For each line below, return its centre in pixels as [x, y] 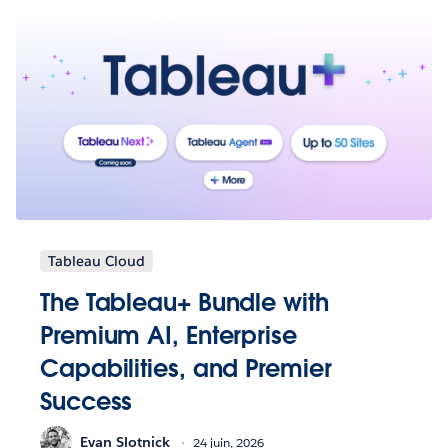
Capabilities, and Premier [186, 369]
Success [86, 402]
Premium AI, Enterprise [168, 336]
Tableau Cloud [96, 261]
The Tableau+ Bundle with [184, 303]
